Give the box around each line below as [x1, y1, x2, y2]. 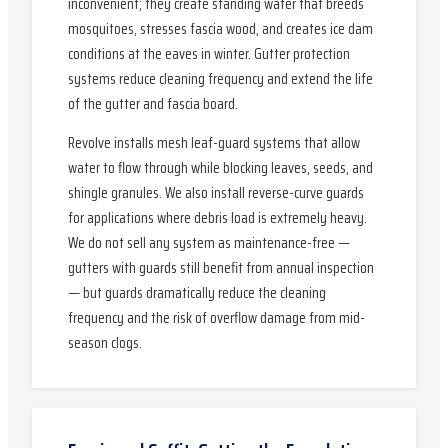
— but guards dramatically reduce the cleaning [68, 281, 326, 305]
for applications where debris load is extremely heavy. [68, 206, 367, 230]
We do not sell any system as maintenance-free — [68, 231, 350, 255]
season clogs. [68, 331, 142, 355]
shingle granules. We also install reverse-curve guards [68, 181, 364, 205]
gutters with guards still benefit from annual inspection [68, 256, 374, 280]
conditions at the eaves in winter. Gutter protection [68, 42, 350, 66]
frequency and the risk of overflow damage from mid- [68, 306, 365, 330]
